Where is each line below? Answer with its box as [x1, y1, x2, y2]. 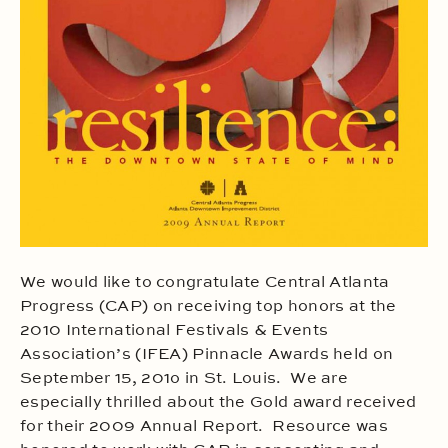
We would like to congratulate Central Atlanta [20, 275, 390, 291]
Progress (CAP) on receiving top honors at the [20, 299, 397, 315]
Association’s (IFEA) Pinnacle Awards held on [20, 347, 394, 363]
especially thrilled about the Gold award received [20, 395, 417, 411]
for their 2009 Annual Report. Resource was [20, 419, 388, 435]
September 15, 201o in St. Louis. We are [20, 371, 348, 387]
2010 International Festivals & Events [20, 323, 329, 339]
